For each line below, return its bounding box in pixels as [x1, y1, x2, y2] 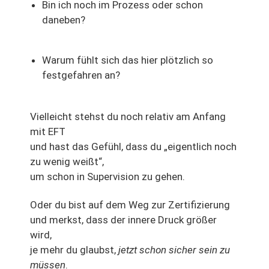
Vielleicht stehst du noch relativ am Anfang [30, 110, 226, 122]
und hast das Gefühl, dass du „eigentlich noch [30, 140, 237, 153]
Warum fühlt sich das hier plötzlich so [42, 53, 213, 66]
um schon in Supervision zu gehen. [30, 170, 185, 183]
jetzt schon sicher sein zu [118, 243, 230, 256]
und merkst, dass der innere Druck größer [30, 213, 217, 226]
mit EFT [30, 125, 65, 138]
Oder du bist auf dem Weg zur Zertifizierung [30, 198, 230, 211]
